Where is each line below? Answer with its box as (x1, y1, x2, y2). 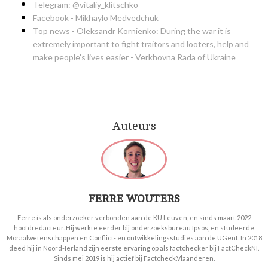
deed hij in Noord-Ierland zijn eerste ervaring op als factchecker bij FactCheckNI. (9, 244, 259, 252)
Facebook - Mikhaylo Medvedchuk (33, 13, 159, 23)
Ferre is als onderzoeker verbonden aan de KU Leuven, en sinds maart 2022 (17, 214, 251, 222)
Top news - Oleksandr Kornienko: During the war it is (33, 26, 231, 36)
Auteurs (112, 120, 156, 133)
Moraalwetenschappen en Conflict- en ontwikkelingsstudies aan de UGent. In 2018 (6, 234, 262, 242)
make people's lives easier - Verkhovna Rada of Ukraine (33, 52, 236, 63)
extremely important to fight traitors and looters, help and (33, 39, 249, 50)
